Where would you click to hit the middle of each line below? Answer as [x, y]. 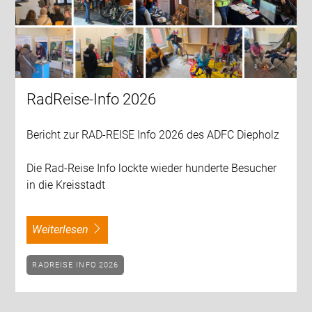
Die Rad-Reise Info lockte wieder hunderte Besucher [152, 169]
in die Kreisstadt [66, 185]
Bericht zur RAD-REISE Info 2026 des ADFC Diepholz [153, 135]
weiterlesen [65, 230]
